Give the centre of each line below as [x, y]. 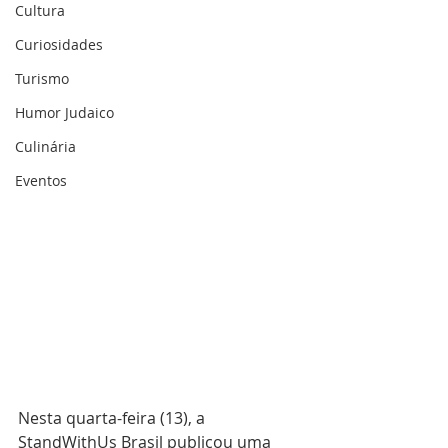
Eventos [41, 180]
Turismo [42, 78]
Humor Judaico [64, 112]
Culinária [45, 146]
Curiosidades [59, 44]
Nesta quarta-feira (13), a [113, 418]
